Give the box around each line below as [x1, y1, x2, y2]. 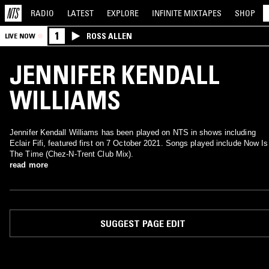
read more [10, 160, 48, 169]
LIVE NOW [5, 31, 35, 40]
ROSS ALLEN [86, 31, 132, 41]
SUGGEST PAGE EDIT [100, 217, 186, 229]
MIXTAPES [184, 7, 222, 19]
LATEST [67, 7, 94, 19]
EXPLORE [107, 7, 139, 19]
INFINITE [152, 7, 184, 19]
